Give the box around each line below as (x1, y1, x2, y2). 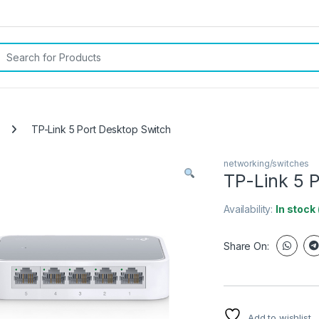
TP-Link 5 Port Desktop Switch (31, 122, 171, 135)
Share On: (224, 239, 269, 252)
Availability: (224, 203, 276, 216)
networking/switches (224, 158, 310, 169)
